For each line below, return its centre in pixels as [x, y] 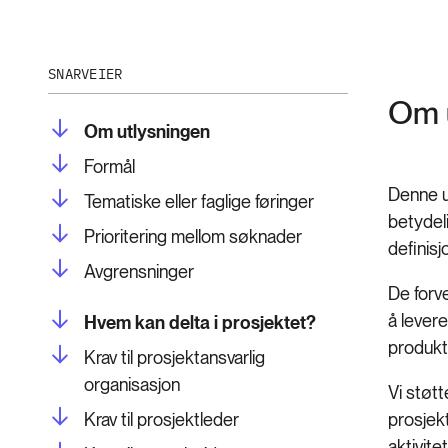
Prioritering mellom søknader [193, 236]
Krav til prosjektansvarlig [174, 357]
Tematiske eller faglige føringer [202, 201]
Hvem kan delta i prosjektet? [200, 322]
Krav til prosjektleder [161, 419]
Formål [109, 166]
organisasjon [132, 384]
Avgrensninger [139, 271]
